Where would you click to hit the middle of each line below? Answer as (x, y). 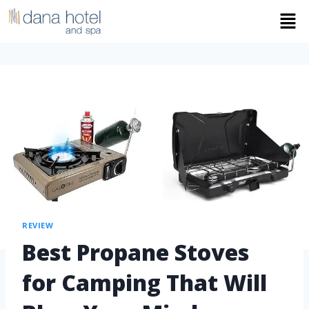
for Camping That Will (144, 282)
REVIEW (38, 226)
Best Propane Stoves (136, 252)
